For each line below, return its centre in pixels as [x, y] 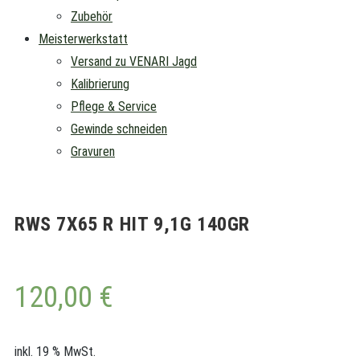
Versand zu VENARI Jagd [134, 61]
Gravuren [93, 151]
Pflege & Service [114, 106]
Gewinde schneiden [119, 129]
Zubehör [92, 16]
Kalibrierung [100, 84]
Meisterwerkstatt [83, 39]
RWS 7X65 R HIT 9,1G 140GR [132, 224]
